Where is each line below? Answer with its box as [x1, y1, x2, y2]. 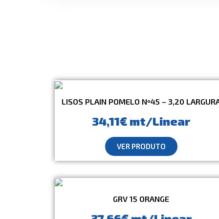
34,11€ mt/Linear [92, 113, 191, 128]
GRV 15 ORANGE [113, 194, 170, 204]
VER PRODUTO [116, 141, 166, 151]
